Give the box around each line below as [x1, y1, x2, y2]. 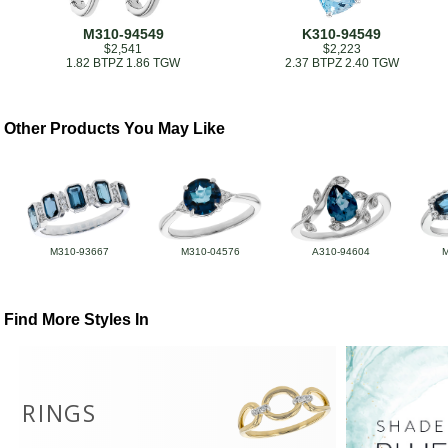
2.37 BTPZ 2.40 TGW [284, 56, 399, 71]
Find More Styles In [4, 311, 150, 329]
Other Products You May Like [4, 120, 226, 137]
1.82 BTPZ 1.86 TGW [66, 56, 181, 71]
